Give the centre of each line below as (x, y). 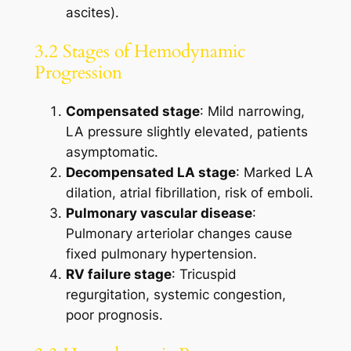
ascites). (92, 13)
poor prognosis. (114, 315)
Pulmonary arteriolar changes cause (179, 234)
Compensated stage (132, 112)
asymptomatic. (112, 152)
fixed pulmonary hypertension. (161, 254)
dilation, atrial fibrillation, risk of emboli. (189, 193)
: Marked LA (274, 173)
